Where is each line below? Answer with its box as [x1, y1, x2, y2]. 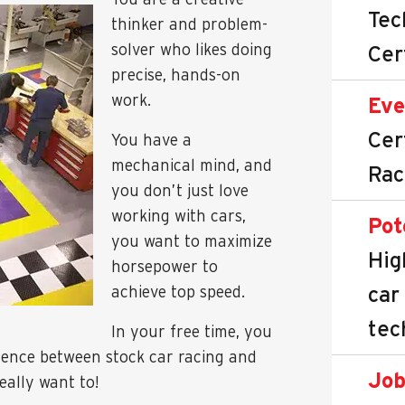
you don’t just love [111, 182, 249, 199]
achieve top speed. [111, 283, 245, 300]
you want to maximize [111, 232, 272, 250]
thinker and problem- [111, 15, 268, 33]
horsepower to [111, 258, 218, 275]
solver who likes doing [111, 41, 272, 58]
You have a [111, 131, 192, 148]
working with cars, [111, 207, 246, 224]
